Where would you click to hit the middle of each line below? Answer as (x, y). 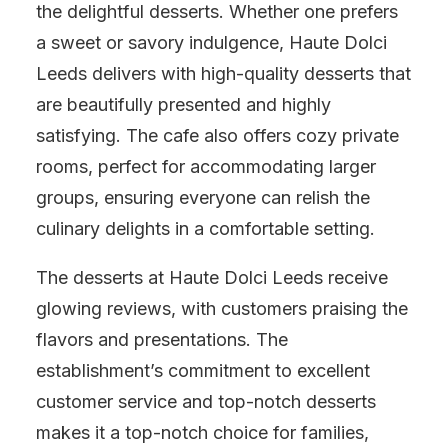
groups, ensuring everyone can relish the (203, 197)
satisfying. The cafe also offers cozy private (217, 135)
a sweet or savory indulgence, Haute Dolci (211, 42)
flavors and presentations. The (162, 339)
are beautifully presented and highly (183, 104)
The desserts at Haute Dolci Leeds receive (212, 277)
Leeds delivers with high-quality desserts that (223, 73)
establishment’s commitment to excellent (203, 370)
